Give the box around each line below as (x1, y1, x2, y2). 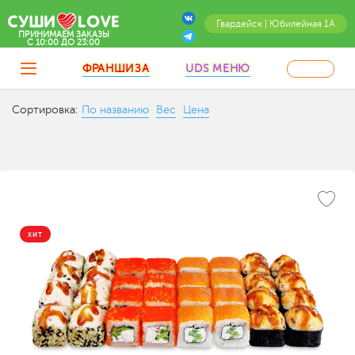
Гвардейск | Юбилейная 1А (216, 18, 335, 30)
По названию (82, 104, 149, 116)
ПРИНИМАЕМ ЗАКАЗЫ (17, 29, 109, 40)
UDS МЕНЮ (185, 62, 251, 74)
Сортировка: (12, 104, 78, 116)
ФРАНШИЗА (82, 62, 150, 74)
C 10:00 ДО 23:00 (27, 37, 100, 48)
